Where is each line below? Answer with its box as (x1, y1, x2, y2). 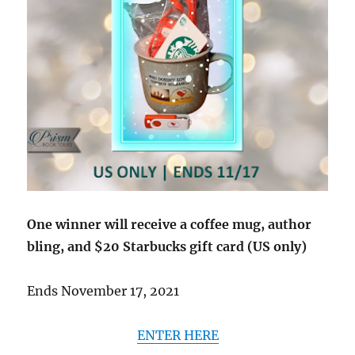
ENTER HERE (136, 326, 219, 343)
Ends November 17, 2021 (27, 282, 180, 299)
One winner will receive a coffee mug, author (27, 216, 312, 232)
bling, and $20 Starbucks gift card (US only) (27, 238, 307, 254)
